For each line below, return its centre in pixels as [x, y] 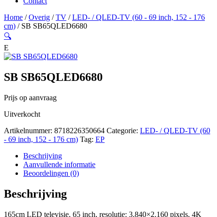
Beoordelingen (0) [51, 173]
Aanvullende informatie [59, 164]
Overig [39, 17]
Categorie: [122, 130]
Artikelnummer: [29, 130]
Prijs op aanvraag [30, 97]
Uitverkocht [22, 114]
